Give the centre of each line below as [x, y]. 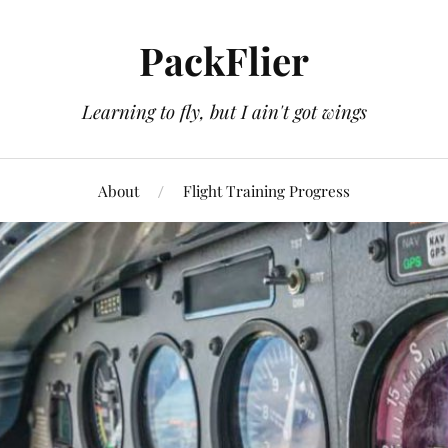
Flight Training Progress [266, 190]
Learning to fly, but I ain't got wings [224, 111]
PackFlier [224, 60]
